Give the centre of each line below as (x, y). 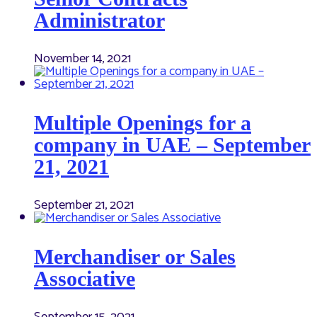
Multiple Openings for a (143, 123)
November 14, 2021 (82, 59)
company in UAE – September (172, 145)
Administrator (99, 21)
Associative (85, 279)
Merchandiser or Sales (135, 257)
